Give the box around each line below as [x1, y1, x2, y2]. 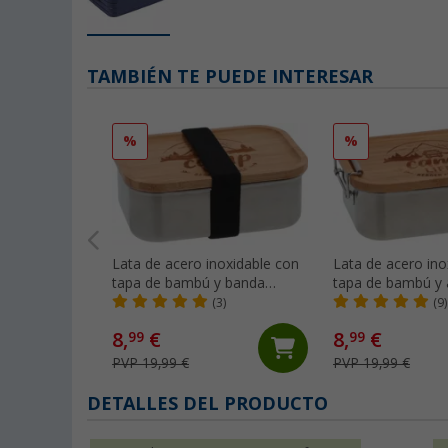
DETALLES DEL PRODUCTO [87, 393, 328, 415]
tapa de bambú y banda [112, 275, 265, 292]
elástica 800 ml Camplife [112, 294, 270, 311]
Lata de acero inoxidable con [112, 256, 299, 273]
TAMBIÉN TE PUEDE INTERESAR [87, 66, 373, 88]
